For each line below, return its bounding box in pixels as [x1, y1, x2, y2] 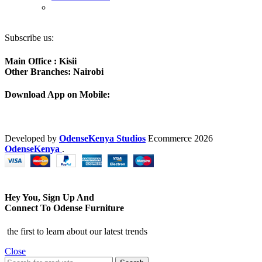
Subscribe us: [5, 33, 54, 43]
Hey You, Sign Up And [5, 192, 94, 203]
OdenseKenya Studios [59, 133, 146, 144]
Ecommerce [146, 133, 194, 144]
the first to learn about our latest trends [5, 226, 147, 236]
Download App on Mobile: [5, 89, 110, 99]
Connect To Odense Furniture [5, 203, 124, 213]
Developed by [5, 133, 59, 144]
